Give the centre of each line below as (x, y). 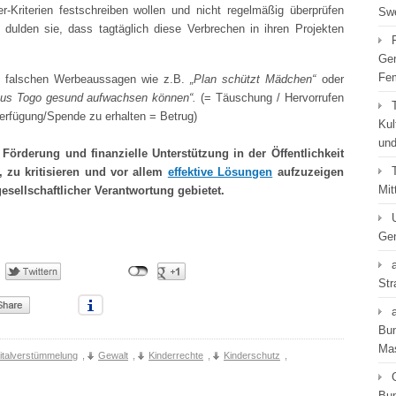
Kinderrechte (176, 355)
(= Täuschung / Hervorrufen (272, 98)
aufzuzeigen (308, 172)
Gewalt (113, 355)
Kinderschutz (252, 355)
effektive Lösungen (220, 172)
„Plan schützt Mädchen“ (256, 79)
